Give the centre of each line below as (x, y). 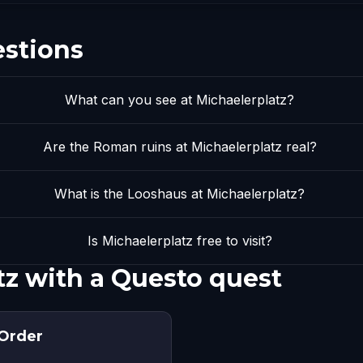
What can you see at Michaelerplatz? (180, 100)
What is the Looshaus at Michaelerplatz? (180, 194)
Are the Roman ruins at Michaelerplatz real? (179, 147)
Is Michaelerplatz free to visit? (179, 241)
